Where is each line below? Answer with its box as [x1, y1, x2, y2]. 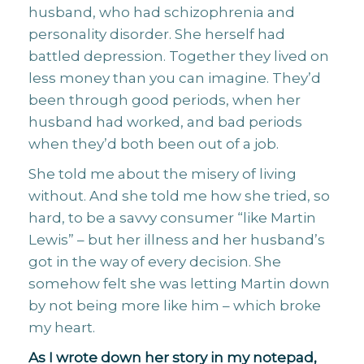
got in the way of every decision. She [28, 253, 281, 270]
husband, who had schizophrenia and [28, 4, 295, 20]
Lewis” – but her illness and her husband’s [28, 232, 325, 248]
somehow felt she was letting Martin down [28, 275, 330, 292]
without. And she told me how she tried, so [28, 188, 330, 204]
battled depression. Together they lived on [28, 48, 329, 64]
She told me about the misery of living [28, 166, 297, 182]
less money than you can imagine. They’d [28, 70, 321, 86]
